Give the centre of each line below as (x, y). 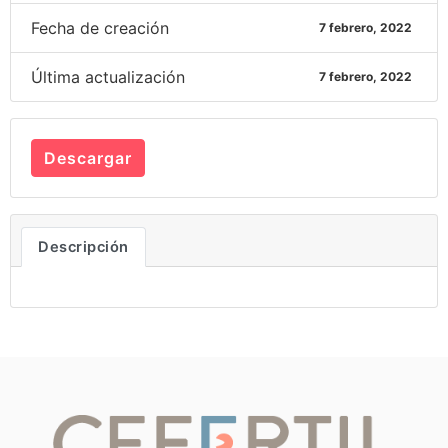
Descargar (88, 157)
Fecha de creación (100, 27)
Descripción (83, 246)
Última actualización (108, 76)
